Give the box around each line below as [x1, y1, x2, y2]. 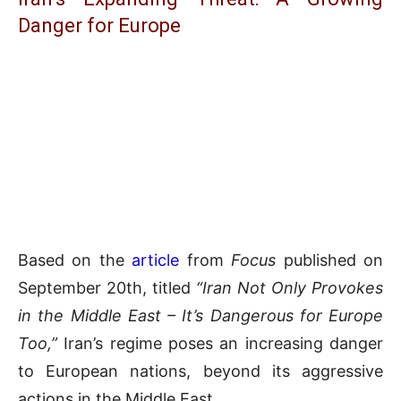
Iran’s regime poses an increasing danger [57, 334, 383, 354]
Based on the [18, 251, 132, 270]
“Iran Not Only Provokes [196, 278, 383, 298]
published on [276, 251, 384, 270]
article [132, 251, 180, 270]
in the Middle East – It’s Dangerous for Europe [18, 306, 383, 326]
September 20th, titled [18, 278, 196, 298]
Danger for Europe [18, 14, 181, 38]
